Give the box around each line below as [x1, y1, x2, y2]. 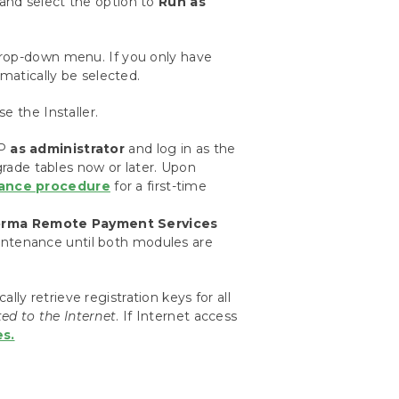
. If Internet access [116, 308, 238, 324]
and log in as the [125, 141, 236, 157]
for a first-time [110, 178, 208, 194]
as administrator [10, 141, 126, 157]
